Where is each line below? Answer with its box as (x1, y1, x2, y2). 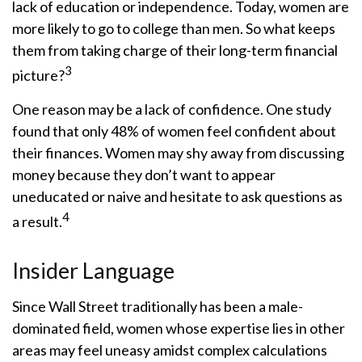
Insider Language (12, 257, 175, 284)
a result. (12, 213, 62, 230)
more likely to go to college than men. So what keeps (12, 19, 335, 37)
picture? (12, 66, 65, 84)
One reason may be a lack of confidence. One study (12, 100, 331, 118)
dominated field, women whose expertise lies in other (12, 319, 345, 337)
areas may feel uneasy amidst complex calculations (12, 341, 327, 359)
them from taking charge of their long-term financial (12, 41, 338, 59)
